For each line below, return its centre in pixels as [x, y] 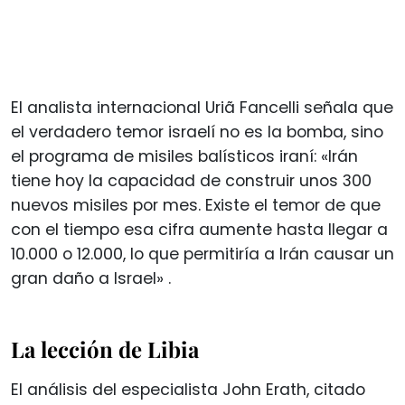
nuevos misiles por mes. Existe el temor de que [196, 205]
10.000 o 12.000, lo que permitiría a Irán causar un [202, 254]
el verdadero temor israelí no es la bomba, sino [197, 132]
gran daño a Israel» [89, 278]
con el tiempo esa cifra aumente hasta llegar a [199, 229]
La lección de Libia [105, 348]
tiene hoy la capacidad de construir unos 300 [191, 180]
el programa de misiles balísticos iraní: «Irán [184, 156]
